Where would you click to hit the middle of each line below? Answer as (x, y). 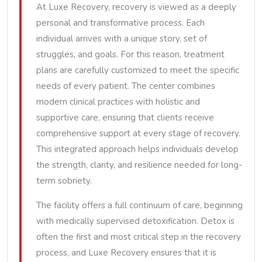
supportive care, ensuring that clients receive (125, 118)
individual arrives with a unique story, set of (122, 39)
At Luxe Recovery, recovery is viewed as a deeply (136, 7)
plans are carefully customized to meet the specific (138, 70)
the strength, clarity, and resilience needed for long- (139, 165)
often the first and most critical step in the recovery (139, 237)
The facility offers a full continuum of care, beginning (139, 205)
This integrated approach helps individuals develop (137, 149)
